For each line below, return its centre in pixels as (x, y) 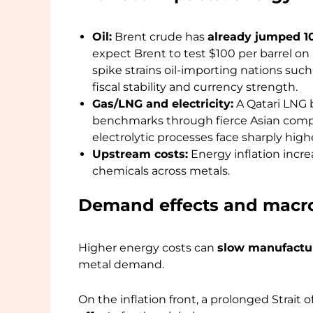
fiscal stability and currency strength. (195, 87)
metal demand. (121, 265)
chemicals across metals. (161, 171)
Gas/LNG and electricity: (163, 104)
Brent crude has (160, 37)
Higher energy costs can (148, 248)
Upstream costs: (140, 154)
